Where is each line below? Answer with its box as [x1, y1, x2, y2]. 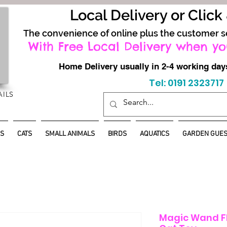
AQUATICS [140, 130, 169, 138]
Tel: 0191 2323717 [148, 77, 224, 89]
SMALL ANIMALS [45, 130, 95, 138]
